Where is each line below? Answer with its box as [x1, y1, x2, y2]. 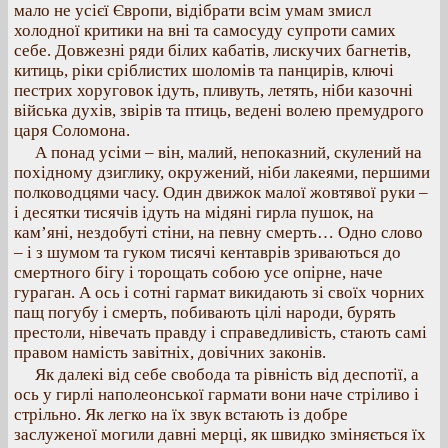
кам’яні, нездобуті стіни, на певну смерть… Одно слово [14, 223, 423, 242]
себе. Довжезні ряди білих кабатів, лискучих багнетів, [14, 41, 411, 60]
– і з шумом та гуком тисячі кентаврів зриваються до [14, 243, 401, 262]
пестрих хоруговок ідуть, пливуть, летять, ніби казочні [14, 81, 413, 100]
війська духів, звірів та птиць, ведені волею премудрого [14, 101, 424, 120]
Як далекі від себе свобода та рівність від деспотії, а [35, 365, 419, 384]
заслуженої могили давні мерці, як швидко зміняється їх [14, 425, 426, 444]
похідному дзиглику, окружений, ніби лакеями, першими [14, 163, 430, 182]
